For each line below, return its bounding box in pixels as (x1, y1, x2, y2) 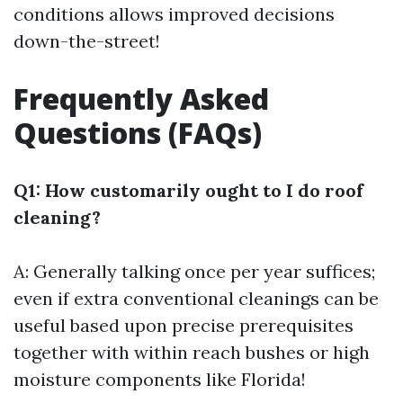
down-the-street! (13, 30, 160, 52)
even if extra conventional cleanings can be (13, 287, 379, 309)
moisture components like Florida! (13, 368, 306, 390)
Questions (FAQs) (13, 113, 262, 152)
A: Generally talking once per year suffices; (13, 260, 375, 282)
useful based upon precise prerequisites (13, 314, 354, 336)
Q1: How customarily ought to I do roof (13, 179, 363, 201)
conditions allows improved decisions (13, 3, 335, 25)
